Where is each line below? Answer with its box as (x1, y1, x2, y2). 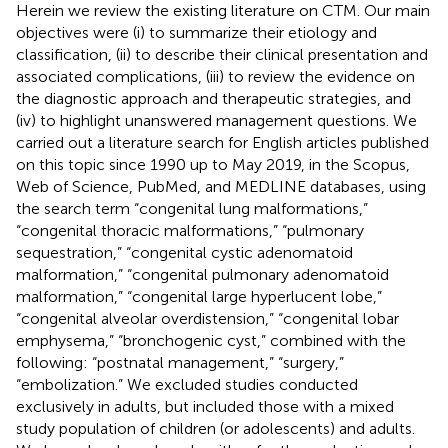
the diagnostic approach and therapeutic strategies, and (16, 88, 411, 108)
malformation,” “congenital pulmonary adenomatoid (16, 264, 389, 284)
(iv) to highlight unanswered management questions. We (16, 110, 417, 130)
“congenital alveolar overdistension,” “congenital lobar (16, 308, 399, 328)
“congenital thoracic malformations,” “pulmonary (16, 220, 364, 240)
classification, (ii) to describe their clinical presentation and (16, 44, 428, 64)
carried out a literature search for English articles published (16, 132, 429, 152)
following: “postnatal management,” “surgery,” (16, 352, 344, 372)
